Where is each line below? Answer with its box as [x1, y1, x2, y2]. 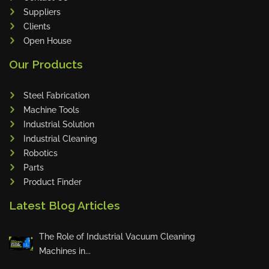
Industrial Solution [23, 119, 94, 129]
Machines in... [39, 246, 91, 256]
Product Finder [23, 177, 82, 187]
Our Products [9, 57, 83, 71]
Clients [23, 21, 50, 31]
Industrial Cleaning [23, 133, 97, 144]
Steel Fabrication [23, 90, 89, 100]
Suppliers [23, 7, 61, 17]
